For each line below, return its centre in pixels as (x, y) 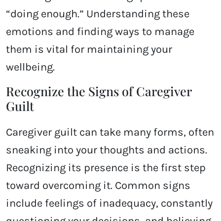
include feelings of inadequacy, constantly (109, 203)
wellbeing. (32, 67)
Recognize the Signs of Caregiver (99, 91)
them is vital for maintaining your (89, 49)
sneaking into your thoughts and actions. (107, 150)
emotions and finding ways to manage (100, 31)
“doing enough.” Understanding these (98, 14)
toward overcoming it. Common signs (98, 185)
